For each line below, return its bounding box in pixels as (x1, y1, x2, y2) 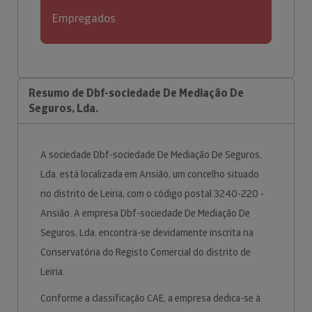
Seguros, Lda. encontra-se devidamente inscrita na (40, 226, 253, 239)
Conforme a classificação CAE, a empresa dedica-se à (40, 292, 260, 304)
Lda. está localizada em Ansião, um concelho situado (40, 168, 259, 180)
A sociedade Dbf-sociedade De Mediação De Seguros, (40, 148, 262, 161)
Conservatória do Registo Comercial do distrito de (40, 246, 251, 258)
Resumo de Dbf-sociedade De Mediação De (29, 86, 244, 100)
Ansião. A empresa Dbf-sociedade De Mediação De (40, 207, 250, 219)
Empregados (52, 11, 116, 26)
